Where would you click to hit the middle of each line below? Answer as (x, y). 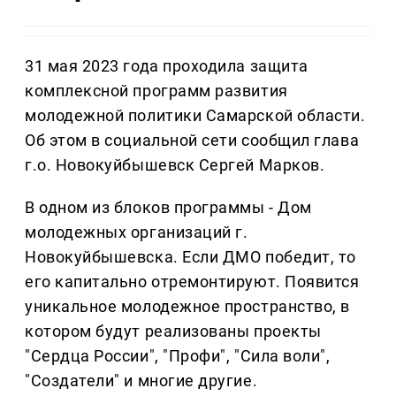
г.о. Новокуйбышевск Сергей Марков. (175, 165)
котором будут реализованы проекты (173, 331)
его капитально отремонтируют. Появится (192, 282)
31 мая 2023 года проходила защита (167, 66)
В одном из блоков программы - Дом (168, 208)
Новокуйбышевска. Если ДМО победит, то (190, 257)
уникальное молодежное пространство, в (187, 307)
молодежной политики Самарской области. (195, 116)
